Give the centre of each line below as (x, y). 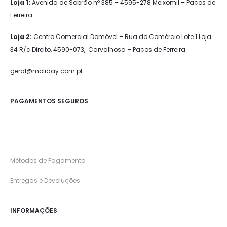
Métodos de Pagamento (48, 161)
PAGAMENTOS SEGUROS (49, 101)
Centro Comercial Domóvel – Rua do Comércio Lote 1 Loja (122, 37)
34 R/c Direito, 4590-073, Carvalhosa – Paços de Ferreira (98, 50)
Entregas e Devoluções (45, 181)
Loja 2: (21, 37)
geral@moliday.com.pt (46, 71)
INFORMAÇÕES (34, 211)
